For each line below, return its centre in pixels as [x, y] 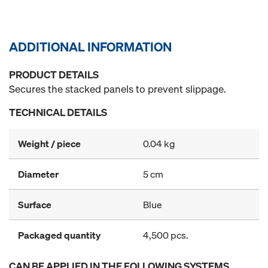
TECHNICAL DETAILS [58, 112]
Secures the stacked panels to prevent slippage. [118, 89]
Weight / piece [49, 143]
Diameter [38, 174]
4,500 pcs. [166, 235]
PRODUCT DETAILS [54, 74]
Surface [35, 204]
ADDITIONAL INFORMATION [90, 46]
